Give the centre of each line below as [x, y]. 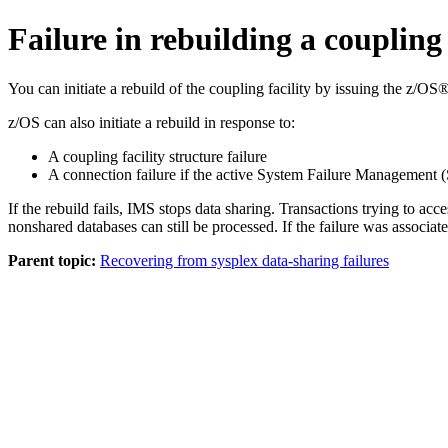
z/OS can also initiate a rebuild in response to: [151, 122]
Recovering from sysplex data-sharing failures [244, 260]
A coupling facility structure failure [157, 156]
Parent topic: [52, 260]
